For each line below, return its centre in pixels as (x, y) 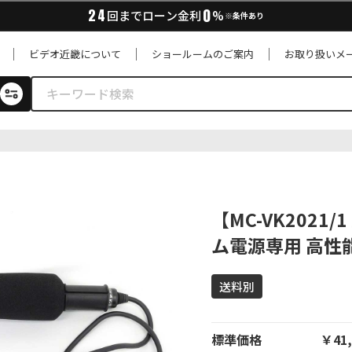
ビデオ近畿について (75, 54)
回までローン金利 (154, 15)
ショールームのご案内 (203, 54)
